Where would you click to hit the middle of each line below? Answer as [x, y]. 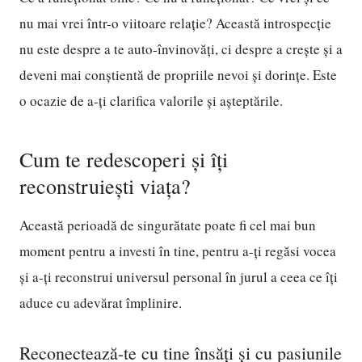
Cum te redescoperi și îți [124, 159]
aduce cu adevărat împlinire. [101, 303]
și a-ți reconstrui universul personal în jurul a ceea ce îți [179, 277]
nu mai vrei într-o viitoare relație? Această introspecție [175, 23]
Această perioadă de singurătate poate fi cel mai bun [168, 225]
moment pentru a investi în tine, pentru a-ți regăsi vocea [178, 251]
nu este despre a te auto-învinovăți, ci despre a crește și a [181, 49]
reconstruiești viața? [105, 186]
